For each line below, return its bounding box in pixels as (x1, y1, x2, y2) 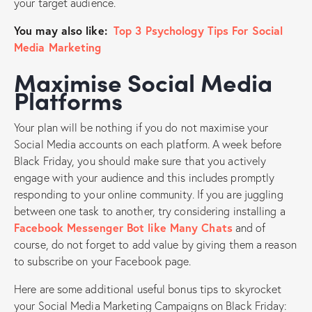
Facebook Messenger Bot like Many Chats (14, 219, 233, 235)
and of (232, 219, 266, 235)
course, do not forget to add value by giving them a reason (14, 236, 297, 251)
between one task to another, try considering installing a (14, 203, 286, 218)
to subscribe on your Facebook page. (14, 253, 192, 268)
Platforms (14, 82, 123, 117)
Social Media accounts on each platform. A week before (14, 136, 282, 151)
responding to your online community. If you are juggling (14, 186, 283, 201)
